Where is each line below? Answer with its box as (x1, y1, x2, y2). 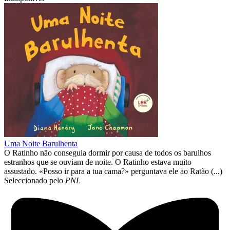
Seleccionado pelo (4, 176, 65, 185)
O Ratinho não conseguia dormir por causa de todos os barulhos (4, 148, 211, 158)
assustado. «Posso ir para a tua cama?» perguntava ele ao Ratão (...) (4, 167, 222, 176)
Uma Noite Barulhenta (4, 139, 78, 148)
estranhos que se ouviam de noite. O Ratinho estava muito (4, 158, 191, 167)
